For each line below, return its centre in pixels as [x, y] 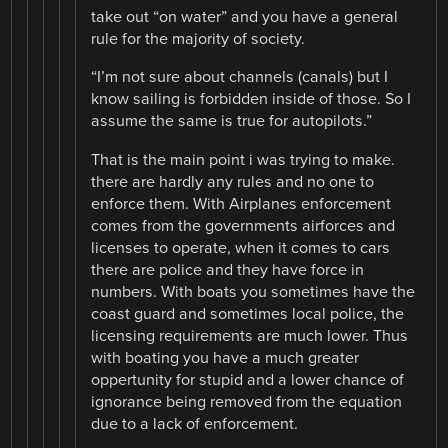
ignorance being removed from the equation [247, 401]
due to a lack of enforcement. [195, 423]
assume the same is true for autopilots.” [232, 121]
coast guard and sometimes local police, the [248, 313]
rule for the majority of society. [198, 39]
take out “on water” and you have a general [245, 17]
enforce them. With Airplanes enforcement [241, 203]
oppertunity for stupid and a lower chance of [248, 379]
